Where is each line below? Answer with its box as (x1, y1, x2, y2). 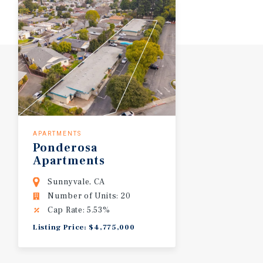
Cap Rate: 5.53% (48, 204, 110, 215)
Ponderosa (33, 140, 97, 156)
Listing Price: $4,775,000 (33, 222, 135, 232)
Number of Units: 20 (48, 190, 131, 201)
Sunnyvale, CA (48, 176, 106, 187)
